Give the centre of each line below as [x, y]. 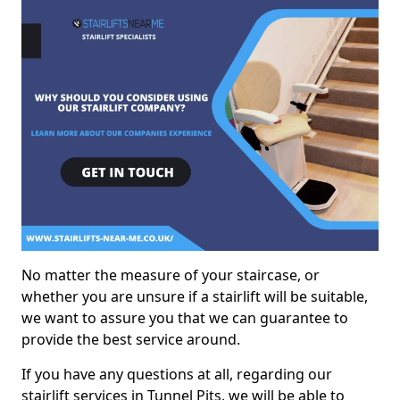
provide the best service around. [131, 339]
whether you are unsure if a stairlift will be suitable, [195, 296]
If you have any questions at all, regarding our [177, 374]
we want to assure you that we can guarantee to [185, 317]
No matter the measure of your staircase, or [171, 275]
